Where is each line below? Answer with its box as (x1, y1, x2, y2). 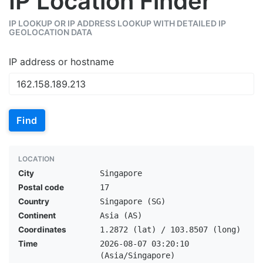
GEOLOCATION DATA (9, 27, 92, 37)
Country (18, 197, 49, 206)
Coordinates (18, 225, 66, 234)
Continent (18, 211, 56, 220)
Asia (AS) (99, 211, 142, 220)
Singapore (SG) (99, 197, 166, 206)
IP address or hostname (9, 56, 114, 68)
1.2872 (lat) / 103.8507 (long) (99, 225, 241, 234)
